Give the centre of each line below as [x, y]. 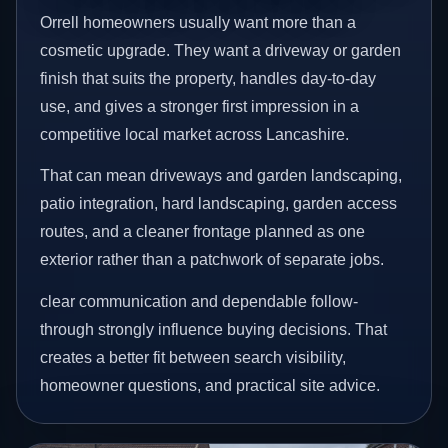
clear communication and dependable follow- [199, 301]
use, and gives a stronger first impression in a [200, 106]
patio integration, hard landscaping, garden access [219, 204]
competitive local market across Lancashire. [195, 134]
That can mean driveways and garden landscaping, [221, 176]
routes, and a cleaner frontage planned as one [203, 232]
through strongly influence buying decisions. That [214, 329]
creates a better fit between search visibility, [193, 357]
